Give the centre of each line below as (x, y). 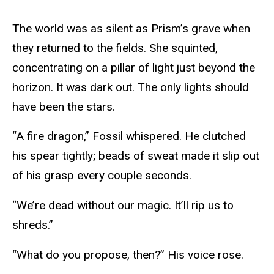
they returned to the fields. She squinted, (115, 48)
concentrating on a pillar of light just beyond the (134, 67)
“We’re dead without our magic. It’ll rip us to (123, 206)
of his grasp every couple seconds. (103, 176)
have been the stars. (65, 106)
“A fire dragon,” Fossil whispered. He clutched (129, 136)
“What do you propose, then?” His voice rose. (129, 255)
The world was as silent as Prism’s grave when (131, 28)
